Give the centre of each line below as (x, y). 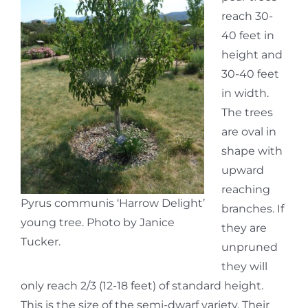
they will (244, 266)
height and (252, 54)
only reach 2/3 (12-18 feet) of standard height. (142, 285)
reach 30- (247, 16)
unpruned (250, 247)
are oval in (249, 131)
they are (244, 228)
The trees (247, 112)
